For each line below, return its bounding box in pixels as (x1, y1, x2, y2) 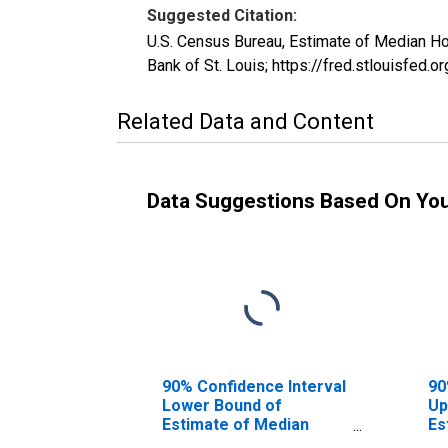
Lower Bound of (162, 395, 282, 415)
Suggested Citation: (147, 5, 297, 25)
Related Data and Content (117, 108, 374, 134)
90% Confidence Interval (162, 376, 346, 396)
